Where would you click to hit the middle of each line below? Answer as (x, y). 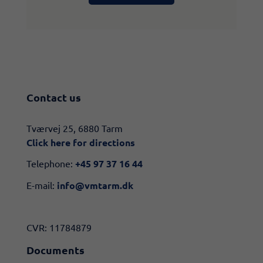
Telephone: (51, 163)
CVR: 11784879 (59, 227)
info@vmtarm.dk (95, 185)
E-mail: (42, 185)
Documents (55, 250)
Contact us (54, 97)
